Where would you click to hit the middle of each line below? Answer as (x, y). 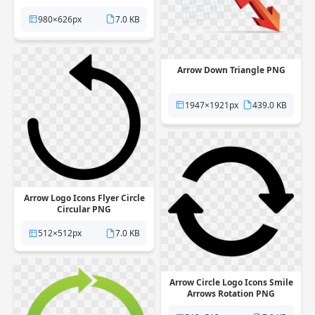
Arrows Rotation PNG (231, 294)
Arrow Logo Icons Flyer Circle (84, 198)
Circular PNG (84, 209)
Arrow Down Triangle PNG (231, 70)
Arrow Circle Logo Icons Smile (231, 282)
